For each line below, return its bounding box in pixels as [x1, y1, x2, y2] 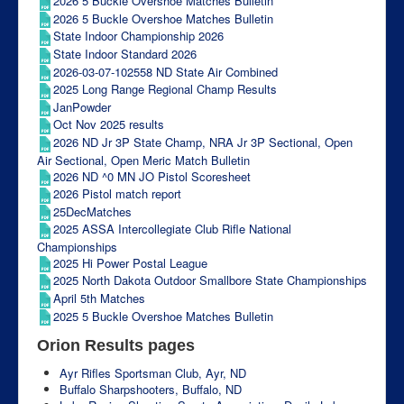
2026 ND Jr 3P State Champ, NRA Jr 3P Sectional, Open [53, 133, 353, 151]
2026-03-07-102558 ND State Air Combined [53, 62, 278, 80]
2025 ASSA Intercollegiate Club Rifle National [53, 220, 291, 238]
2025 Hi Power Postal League [53, 253, 207, 271]
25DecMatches [53, 202, 132, 220]
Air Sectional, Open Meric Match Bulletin [37, 151, 250, 169]
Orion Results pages [37, 336, 195, 355]
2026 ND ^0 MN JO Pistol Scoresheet [53, 167, 251, 185]
